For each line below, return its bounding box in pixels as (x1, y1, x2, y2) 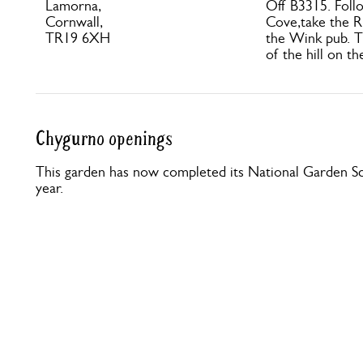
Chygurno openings (36, 126, 173, 152)
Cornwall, (45, 14, 103, 30)
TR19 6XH (45, 30, 110, 46)
